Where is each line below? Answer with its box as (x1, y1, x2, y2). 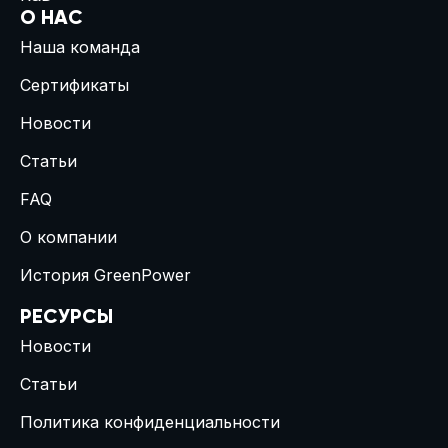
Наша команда (20, 37, 140, 58)
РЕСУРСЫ (20, 308, 113, 329)
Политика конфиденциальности (20, 412, 280, 433)
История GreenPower (20, 265, 191, 286)
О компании (20, 227, 117, 248)
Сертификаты (20, 75, 129, 96)
